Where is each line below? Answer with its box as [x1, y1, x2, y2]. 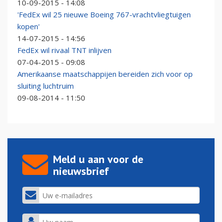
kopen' [17, 21, 40, 32]
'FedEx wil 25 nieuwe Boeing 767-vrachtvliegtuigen [17, 9, 191, 20]
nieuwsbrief [53, 164, 109, 178]
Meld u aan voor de [53, 152, 143, 166]
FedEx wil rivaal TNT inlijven [17, 45, 111, 55]
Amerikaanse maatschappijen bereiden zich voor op [17, 69, 193, 79]
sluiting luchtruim [17, 81, 74, 91]
